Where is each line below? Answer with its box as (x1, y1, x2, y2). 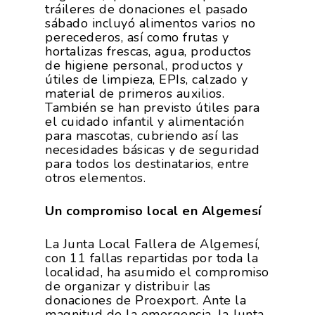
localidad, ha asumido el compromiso (45, 263, 269, 281)
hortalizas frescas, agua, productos (45, 42, 252, 60)
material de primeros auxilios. (45, 84, 224, 102)
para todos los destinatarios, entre (45, 155, 250, 172)
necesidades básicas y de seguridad (45, 141, 259, 158)
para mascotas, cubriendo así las (45, 127, 238, 144)
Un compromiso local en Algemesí (45, 202, 262, 219)
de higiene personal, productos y (45, 56, 243, 74)
